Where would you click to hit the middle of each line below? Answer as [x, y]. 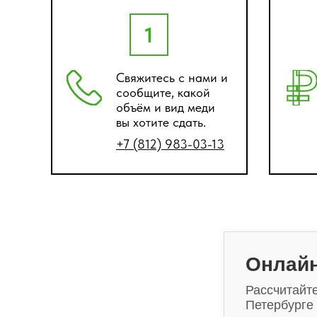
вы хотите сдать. [161, 122]
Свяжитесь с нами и [172, 77]
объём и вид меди [166, 107]
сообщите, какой [163, 92]
